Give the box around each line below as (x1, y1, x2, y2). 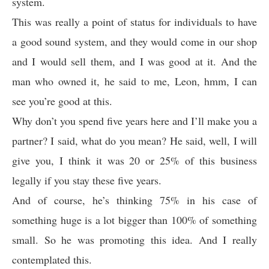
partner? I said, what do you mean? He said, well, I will (12, 133, 257, 148)
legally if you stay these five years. (12, 173, 162, 187)
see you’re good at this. (12, 94, 112, 108)
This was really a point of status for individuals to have (12, 14, 257, 29)
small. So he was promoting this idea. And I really (12, 232, 257, 247)
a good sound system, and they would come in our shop (12, 34, 257, 49)
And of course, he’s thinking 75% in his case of (12, 193, 257, 207)
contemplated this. (12, 252, 92, 267)
